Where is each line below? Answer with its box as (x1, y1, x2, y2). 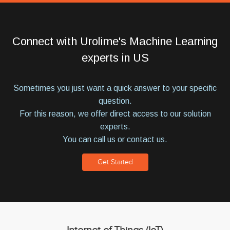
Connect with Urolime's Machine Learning (12, 34, 218, 48)
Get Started (97, 158, 133, 166)
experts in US (81, 51, 149, 64)
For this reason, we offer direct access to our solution (19, 109, 211, 118)
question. (98, 96, 132, 105)
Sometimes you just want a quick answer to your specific (13, 83, 217, 92)
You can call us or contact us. (63, 135, 167, 144)
